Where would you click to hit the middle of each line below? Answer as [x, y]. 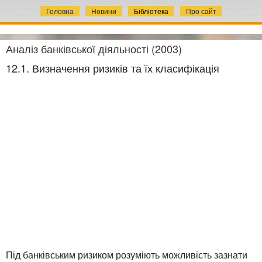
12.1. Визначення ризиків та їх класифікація [113, 68]
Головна [60, 11]
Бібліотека [151, 11]
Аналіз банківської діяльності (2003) [94, 48]
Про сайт [201, 11]
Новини [104, 11]
